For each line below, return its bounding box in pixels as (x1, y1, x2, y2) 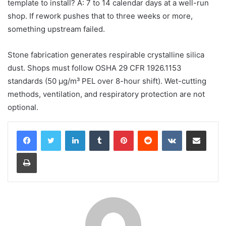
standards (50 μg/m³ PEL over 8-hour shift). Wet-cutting (8, 76, 206, 86)
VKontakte (182, 126, 214, 134)
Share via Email (206, 126, 222, 134)
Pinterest (133, 126, 162, 134)
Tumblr (109, 126, 130, 134)
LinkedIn (85, 126, 111, 134)
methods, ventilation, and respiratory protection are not (8, 89, 205, 99)
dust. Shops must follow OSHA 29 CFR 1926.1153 (8, 63, 182, 73)
